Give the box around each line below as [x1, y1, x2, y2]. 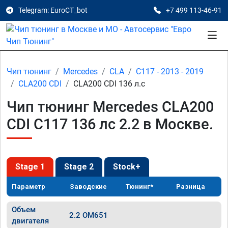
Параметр [12, 183, 45, 190]
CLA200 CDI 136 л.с [73, 79, 145, 89]
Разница [176, 183, 206, 190]
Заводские [70, 183, 107, 190]
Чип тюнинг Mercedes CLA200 [7, 98, 214, 116]
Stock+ [113, 162, 140, 172]
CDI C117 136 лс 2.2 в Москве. [7, 116, 213, 133]
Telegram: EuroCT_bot [18, 6, 88, 14]
